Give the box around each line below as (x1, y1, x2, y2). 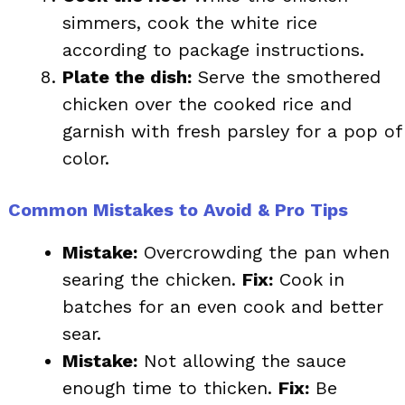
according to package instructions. (62, 38, 364, 61)
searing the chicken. (62, 268, 242, 290)
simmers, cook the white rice (62, 11, 317, 33)
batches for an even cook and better (62, 295, 383, 317)
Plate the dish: (62, 65, 192, 88)
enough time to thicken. (62, 376, 278, 399)
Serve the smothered (192, 65, 381, 88)
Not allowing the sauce (137, 349, 346, 372)
